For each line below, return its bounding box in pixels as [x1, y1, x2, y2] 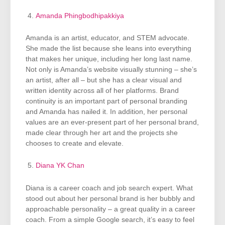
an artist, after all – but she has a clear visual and [26, 76, 182, 84]
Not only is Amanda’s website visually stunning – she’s [26, 66, 197, 74]
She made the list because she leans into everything [26, 45, 191, 53]
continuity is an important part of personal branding [26, 97, 187, 105]
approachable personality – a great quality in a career [26, 205, 195, 213]
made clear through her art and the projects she [26, 129, 178, 137]
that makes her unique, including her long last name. [26, 55, 192, 63]
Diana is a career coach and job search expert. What [26, 184, 193, 192]
